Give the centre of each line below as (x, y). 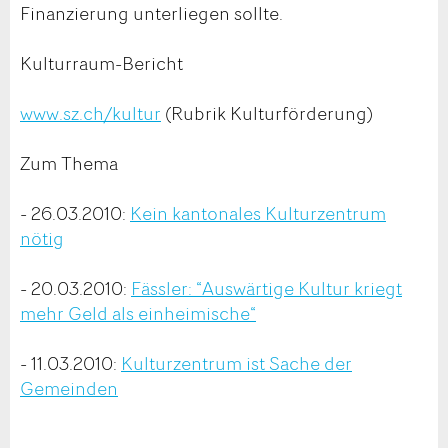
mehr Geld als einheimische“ (138, 312)
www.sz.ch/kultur (90, 112)
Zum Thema (69, 162)
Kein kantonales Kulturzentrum (258, 212)
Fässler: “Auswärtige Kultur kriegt (266, 287)
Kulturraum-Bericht (101, 62)
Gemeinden (69, 387)
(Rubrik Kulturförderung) (267, 112)
